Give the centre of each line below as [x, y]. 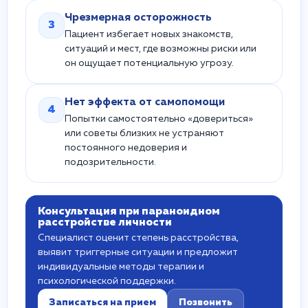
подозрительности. [110, 162]
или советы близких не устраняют [144, 133]
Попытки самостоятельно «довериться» [159, 119]
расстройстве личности [105, 223]
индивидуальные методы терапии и [121, 267]
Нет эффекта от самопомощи [145, 102]
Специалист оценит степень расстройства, [138, 238]
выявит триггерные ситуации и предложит [138, 252]
